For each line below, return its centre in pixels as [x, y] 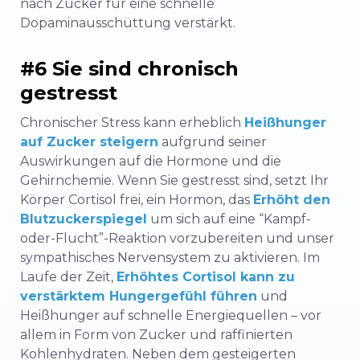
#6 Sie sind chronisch [129, 69]
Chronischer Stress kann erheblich [132, 123]
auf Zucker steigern [89, 142]
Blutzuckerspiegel [84, 219]
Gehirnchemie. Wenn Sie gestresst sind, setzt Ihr [174, 181]
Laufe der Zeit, [68, 277]
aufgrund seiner [213, 142]
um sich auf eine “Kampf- [229, 219]
